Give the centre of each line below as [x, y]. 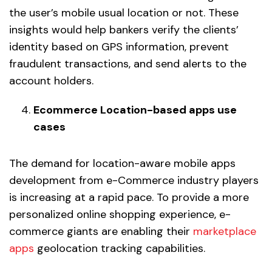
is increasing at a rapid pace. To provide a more [129, 198]
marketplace [225, 232]
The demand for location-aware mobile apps [122, 164]
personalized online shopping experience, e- [120, 215]
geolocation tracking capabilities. [120, 249]
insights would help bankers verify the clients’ [124, 30]
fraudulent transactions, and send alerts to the [128, 64]
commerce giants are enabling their [101, 232]
